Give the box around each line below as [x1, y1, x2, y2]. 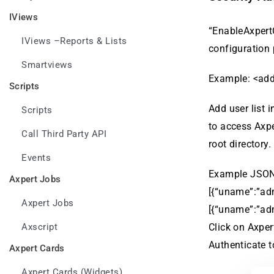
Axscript [21, 222, 57, 232]
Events [21, 153, 51, 163]
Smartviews [21, 60, 72, 70]
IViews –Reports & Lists [21, 36, 127, 46]
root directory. [209, 139, 272, 150]
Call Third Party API [21, 129, 106, 139]
